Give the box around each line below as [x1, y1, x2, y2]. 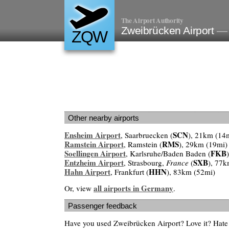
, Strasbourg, [124, 157, 166, 168]
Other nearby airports [68, 113, 139, 122]
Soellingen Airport [64, 148, 126, 159]
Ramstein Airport [64, 139, 124, 150]
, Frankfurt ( [110, 167, 149, 177]
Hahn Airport [64, 166, 110, 178]
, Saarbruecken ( [121, 130, 173, 141]
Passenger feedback [68, 201, 137, 210]
